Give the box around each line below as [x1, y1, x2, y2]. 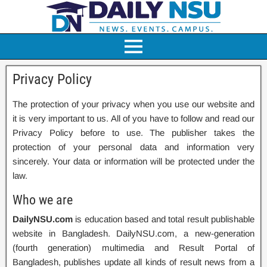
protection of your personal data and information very [13, 142, 254, 152]
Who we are [13, 193, 73, 207]
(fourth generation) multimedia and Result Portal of [13, 243, 254, 253]
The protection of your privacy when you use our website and [13, 99, 254, 109]
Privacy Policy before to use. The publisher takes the [13, 128, 254, 138]
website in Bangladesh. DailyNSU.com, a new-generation [13, 228, 254, 238]
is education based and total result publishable [73, 214, 254, 224]
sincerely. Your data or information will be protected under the [13, 156, 254, 166]
